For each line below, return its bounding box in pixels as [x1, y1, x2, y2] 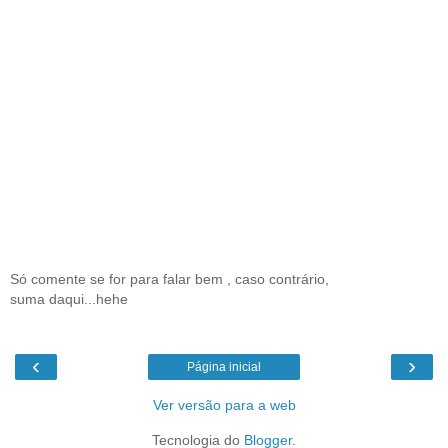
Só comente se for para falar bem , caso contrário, [10, 271, 329, 288]
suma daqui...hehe [10, 291, 128, 308]
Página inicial [187, 359, 261, 374]
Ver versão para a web [152, 396, 296, 413]
